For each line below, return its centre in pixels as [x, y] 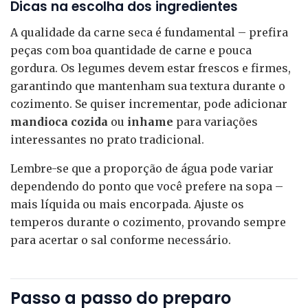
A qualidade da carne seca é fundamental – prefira [149, 32]
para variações [216, 121]
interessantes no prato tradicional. [107, 139]
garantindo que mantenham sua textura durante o [148, 86]
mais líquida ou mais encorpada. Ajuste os [127, 204]
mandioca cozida [59, 121]
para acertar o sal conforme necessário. [121, 240]
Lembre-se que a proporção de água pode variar [142, 168]
